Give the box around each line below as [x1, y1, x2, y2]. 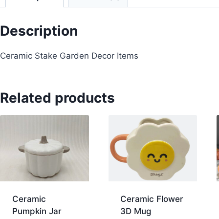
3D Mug [120, 206, 152, 216]
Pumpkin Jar [12, 206, 62, 216]
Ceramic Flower [120, 194, 183, 204]
